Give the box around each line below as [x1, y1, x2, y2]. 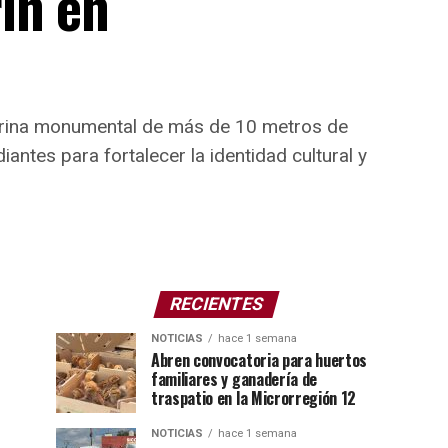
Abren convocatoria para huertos [151, 348, 368, 373]
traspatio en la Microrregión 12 [151, 386, 357, 411]
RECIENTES [166, 294, 266, 315]
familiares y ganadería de [151, 367, 317, 392]
